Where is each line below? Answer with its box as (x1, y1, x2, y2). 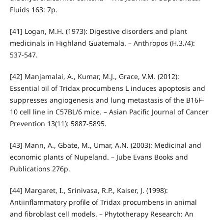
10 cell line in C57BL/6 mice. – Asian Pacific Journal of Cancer (9, 107, 209, 116)
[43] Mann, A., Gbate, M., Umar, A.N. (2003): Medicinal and (9, 140, 201, 150)
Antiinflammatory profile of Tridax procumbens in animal (9, 197, 197, 207)
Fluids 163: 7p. (9, 4, 57, 14)
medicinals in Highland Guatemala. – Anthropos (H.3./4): (9, 38, 195, 48)
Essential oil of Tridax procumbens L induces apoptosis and (9, 83, 205, 93)
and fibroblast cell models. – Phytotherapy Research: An (9, 209, 193, 219)
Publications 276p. (9, 164, 70, 173)
